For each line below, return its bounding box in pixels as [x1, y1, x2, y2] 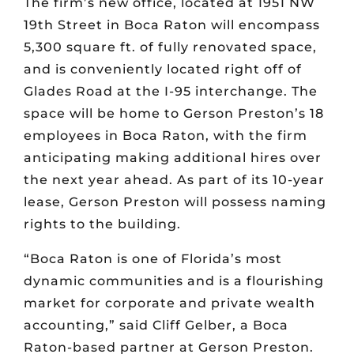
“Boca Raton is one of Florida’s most [24, 251, 282, 266]
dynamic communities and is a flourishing [24, 273, 324, 288]
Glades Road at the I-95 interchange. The [24, 84, 318, 99]
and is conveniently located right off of [24, 62, 302, 77]
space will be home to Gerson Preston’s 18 [24, 106, 324, 121]
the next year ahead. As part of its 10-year [24, 172, 325, 187]
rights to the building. [24, 217, 181, 232]
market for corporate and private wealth [24, 296, 315, 311]
